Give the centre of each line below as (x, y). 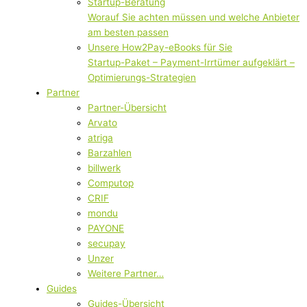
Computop (111, 183)
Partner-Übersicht (127, 107)
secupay (107, 243)
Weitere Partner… (126, 273)
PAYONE (106, 228)
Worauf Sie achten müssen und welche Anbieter (194, 17)
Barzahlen (110, 152)
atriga (100, 137)
